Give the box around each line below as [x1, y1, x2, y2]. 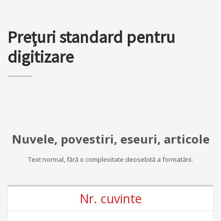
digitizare [7, 46, 74, 67]
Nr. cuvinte [79, 189, 142, 207]
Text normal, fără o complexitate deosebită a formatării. [28, 154, 193, 164]
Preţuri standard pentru [7, 26, 175, 47]
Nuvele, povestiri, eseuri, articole [11, 130, 210, 147]
